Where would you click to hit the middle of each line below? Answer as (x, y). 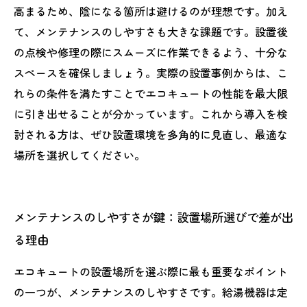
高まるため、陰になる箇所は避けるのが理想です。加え (151, 11)
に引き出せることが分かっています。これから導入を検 (151, 114)
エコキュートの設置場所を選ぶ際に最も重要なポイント (151, 271)
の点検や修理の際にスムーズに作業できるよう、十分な (151, 52)
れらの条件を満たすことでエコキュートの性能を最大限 (151, 93)
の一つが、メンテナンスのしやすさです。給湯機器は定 (151, 292)
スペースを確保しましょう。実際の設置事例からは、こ (151, 73)
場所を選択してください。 (79, 155)
